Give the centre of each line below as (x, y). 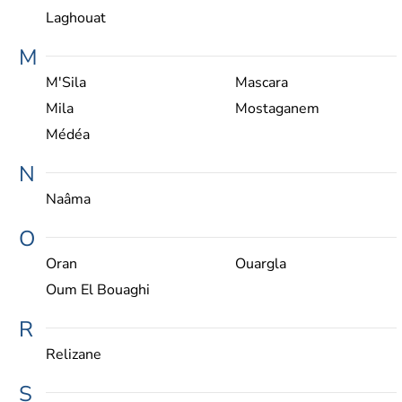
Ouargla (260, 263)
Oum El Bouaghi (98, 289)
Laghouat (76, 17)
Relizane (74, 354)
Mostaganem (277, 108)
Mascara (261, 82)
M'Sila (66, 82)
